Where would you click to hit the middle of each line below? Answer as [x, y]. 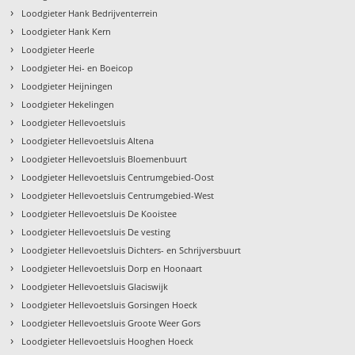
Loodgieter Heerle [58, 50]
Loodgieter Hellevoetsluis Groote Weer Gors [111, 323]
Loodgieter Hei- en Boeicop [78, 68]
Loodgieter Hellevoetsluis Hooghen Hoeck [108, 342]
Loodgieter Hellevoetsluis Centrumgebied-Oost [118, 177]
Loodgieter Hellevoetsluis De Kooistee [99, 214]
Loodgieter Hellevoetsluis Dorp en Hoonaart [112, 269]
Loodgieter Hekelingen [68, 105]
